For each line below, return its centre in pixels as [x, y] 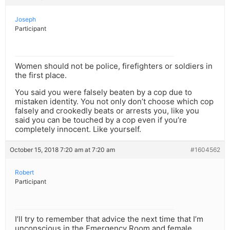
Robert [24, 172]
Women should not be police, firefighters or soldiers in [114, 66]
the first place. [41, 75]
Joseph [25, 20]
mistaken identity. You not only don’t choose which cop [114, 102]
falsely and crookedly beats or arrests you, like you [107, 111]
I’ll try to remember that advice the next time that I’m [109, 219]
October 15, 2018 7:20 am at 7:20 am [62, 150]
